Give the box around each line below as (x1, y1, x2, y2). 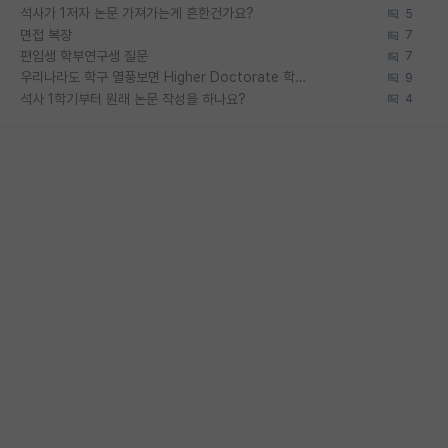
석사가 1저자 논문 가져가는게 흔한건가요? (20, 5, 254, 22)
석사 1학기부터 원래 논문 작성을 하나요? (20, 90, 246, 107)
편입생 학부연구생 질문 (20, 48, 148, 64)
